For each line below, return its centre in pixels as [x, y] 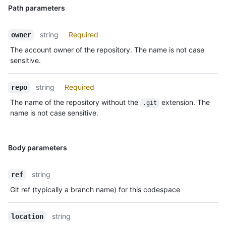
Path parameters [37, 8]
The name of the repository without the [75, 102]
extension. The [185, 102]
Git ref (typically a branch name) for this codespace [95, 190]
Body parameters [38, 148]
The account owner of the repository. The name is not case [107, 50]
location [27, 217]
